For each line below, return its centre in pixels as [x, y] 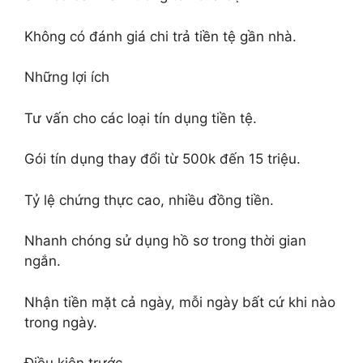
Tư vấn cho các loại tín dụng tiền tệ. [141, 118]
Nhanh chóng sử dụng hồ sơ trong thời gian [165, 241]
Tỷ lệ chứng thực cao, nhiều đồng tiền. [149, 200]
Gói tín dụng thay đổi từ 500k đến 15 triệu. [162, 159]
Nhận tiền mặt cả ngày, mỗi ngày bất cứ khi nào [180, 302]
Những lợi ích [67, 77]
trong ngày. [61, 322]
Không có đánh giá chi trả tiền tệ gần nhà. [160, 36]
